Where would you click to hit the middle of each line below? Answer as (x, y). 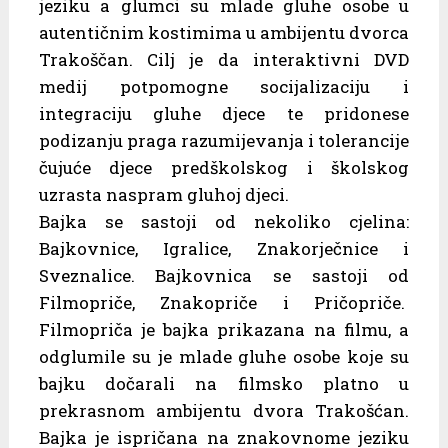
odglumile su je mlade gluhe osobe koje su (224, 356)
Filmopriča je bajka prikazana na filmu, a (224, 329)
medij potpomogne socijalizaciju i (224, 86)
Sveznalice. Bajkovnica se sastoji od (224, 275)
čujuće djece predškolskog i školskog (224, 167)
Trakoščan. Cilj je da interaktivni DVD (224, 59)
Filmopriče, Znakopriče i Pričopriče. (224, 302)
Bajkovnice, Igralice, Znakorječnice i (224, 248)
